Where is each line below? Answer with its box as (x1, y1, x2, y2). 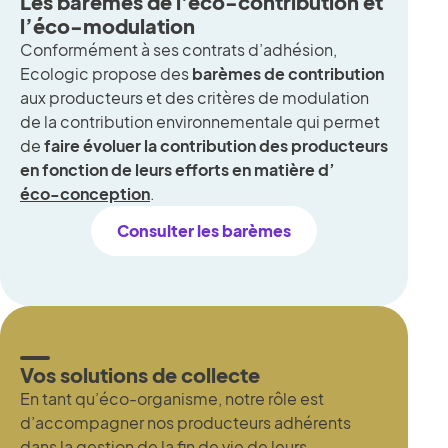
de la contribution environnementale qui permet (20, 111, 380, 133)
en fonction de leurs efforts (20, 159, 229, 181)
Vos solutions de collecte (20, 362, 260, 388)
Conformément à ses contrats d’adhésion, (20, 39, 337, 61)
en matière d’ (232, 159, 335, 181)
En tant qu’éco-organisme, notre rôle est (20, 388, 324, 410)
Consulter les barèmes (117, 220, 291, 242)
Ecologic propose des (20, 63, 192, 85)
